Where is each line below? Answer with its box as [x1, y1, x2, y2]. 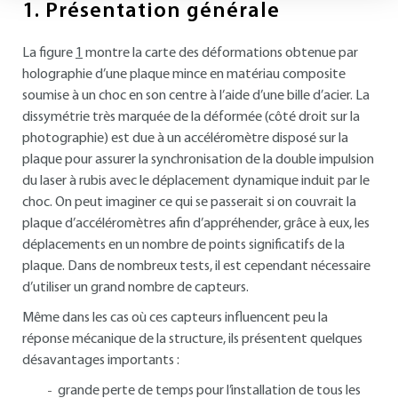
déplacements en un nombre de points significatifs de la [22, 238, 345, 252]
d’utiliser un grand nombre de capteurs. [22, 281, 249, 295]
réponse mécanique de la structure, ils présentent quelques [22, 332, 362, 346]
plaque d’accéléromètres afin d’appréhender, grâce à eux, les [22, 217, 370, 231]
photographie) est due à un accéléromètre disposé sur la [22, 131, 348, 146]
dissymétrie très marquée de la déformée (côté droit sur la [22, 110, 360, 124]
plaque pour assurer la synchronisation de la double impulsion [22, 153, 374, 167]
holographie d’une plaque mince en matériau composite [22, 68, 346, 82]
